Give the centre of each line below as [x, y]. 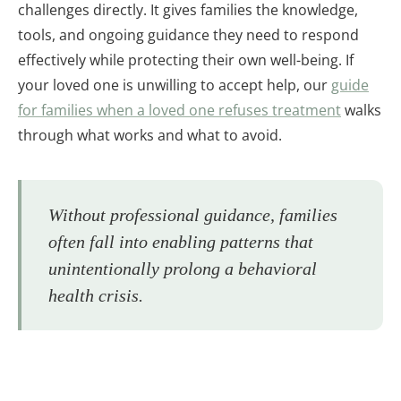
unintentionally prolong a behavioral [183, 268]
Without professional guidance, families [193, 214]
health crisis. [96, 295]
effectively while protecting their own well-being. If [186, 60]
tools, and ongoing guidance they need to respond [188, 34]
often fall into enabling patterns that [181, 241]
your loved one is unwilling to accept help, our [175, 85]
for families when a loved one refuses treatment [179, 110]
